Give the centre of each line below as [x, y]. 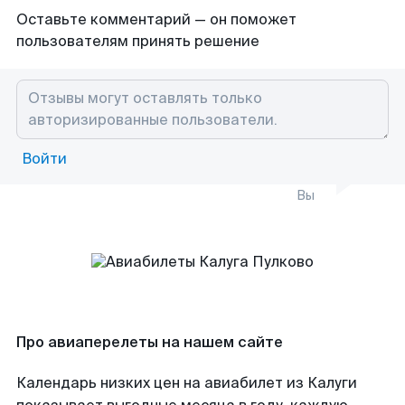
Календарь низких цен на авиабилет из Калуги [187, 383]
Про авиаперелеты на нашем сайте [150, 342]
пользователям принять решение [138, 41]
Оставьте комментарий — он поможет [156, 19]
